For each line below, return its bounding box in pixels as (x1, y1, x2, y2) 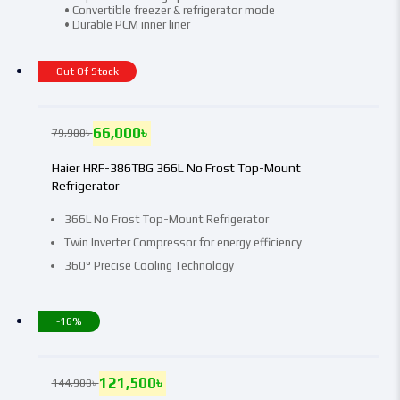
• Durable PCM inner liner (63, 17, 190, 31)
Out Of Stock (55, 64, 119, 78)
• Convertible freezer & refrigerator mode (63, 3, 275, 17)
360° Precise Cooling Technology (63, 258, 234, 272)
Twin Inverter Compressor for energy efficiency (63, 235, 302, 249)
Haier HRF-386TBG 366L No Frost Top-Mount (51, 160, 301, 175)
